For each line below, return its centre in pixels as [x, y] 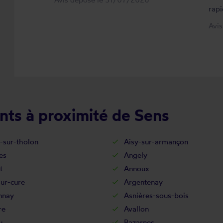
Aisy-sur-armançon [156, 142]
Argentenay [143, 182]
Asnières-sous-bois [156, 195]
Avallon [136, 209]
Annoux [137, 168]
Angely [136, 155]
